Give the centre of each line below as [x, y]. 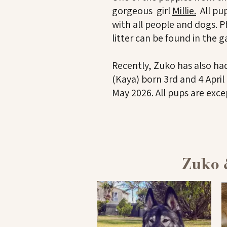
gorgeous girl [142, 11]
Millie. [184, 11]
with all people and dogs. [166, 24]
